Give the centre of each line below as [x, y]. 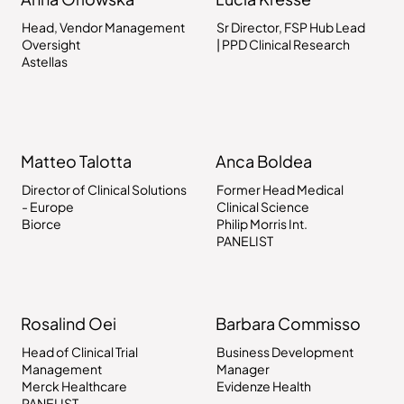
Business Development [285, 351]
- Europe [47, 206]
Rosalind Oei [68, 323]
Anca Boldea [263, 161]
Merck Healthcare [74, 386]
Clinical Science [263, 206]
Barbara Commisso [288, 323]
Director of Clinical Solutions [104, 189]
